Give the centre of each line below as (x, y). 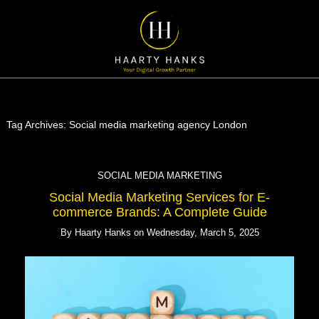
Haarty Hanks (103, 232)
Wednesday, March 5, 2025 (203, 232)
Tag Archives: (37, 125)
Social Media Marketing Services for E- (159, 197)
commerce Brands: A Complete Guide (159, 212)
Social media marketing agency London (158, 125)
